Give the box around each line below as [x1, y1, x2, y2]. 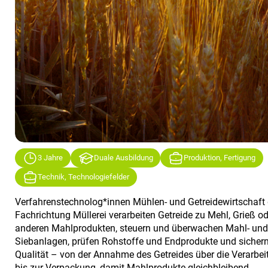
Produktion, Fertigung [183, 153, 255, 163]
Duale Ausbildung [93, 153, 153, 163]
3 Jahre [38, 153, 63, 163]
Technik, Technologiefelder [38, 172, 130, 182]
